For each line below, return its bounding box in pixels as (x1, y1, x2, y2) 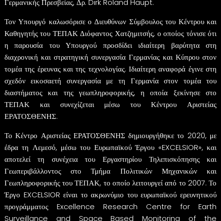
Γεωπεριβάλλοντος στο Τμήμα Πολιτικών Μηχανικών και (4, 165, 217, 176)
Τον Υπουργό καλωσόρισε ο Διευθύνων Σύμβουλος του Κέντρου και (4, 16, 217, 27)
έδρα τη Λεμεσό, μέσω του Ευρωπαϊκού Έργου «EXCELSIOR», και (4, 142, 217, 152)
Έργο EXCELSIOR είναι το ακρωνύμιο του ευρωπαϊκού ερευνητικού (4, 189, 217, 200)
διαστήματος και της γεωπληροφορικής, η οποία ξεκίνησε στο (4, 87, 217, 98)
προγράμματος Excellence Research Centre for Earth (4, 201, 217, 212)
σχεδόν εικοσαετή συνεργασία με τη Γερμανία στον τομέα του (4, 75, 217, 86)
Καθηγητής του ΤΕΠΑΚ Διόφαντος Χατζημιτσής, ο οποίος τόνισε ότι (4, 28, 217, 38)
